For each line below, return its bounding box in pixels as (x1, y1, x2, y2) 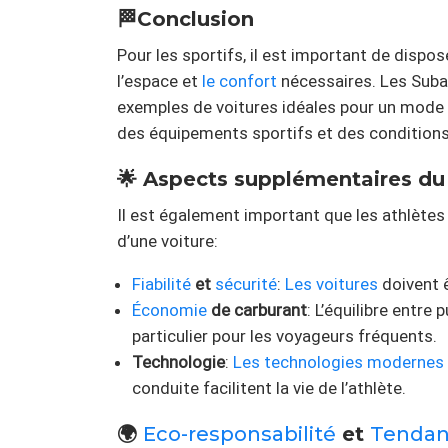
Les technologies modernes (233, 352, 444, 373)
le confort (202, 71, 277, 92)
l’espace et (117, 71, 202, 92)
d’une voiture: (117, 231, 218, 252)
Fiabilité (132, 274, 191, 295)
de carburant (207, 300, 307, 321)
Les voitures (285, 274, 378, 295)
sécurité (215, 274, 277, 295)
